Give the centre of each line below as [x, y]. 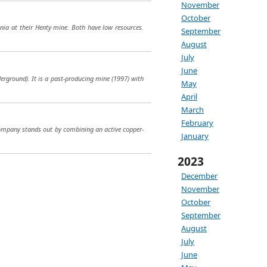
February [197, 123]
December [199, 176]
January [195, 136]
